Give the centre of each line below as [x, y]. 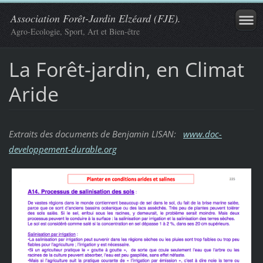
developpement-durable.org [63, 149]
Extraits [23, 134]
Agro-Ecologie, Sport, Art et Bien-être [75, 31]
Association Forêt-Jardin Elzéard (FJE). [96, 18]
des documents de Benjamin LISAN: [110, 134]
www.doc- [202, 134]
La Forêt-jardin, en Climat [126, 69]
